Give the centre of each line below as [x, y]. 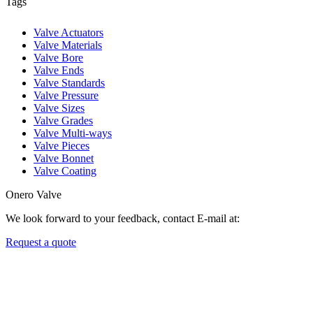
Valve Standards [69, 82]
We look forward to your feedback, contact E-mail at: [123, 218]
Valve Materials [68, 45]
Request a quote [41, 242]
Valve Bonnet [64, 158]
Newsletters [31, 268]
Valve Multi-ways [73, 133]
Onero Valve [34, 194]
